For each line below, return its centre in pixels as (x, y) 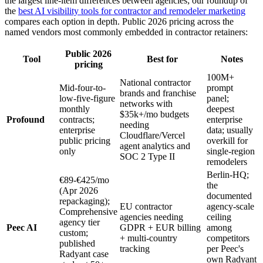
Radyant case (84, 254)
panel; (218, 99)
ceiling (219, 217)
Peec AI (22, 228)
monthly (75, 109)
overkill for (227, 141)
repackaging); (85, 201)
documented (229, 196)
